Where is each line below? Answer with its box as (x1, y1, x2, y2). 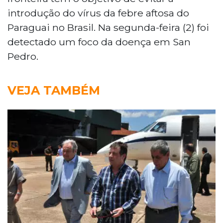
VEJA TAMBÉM (7, 83, 100, 98)
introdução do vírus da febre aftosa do (7, 6, 189, 19)
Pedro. (7, 50, 38, 62)
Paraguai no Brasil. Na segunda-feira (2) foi (7, 21, 209, 33)
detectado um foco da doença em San (7, 35, 191, 48)
